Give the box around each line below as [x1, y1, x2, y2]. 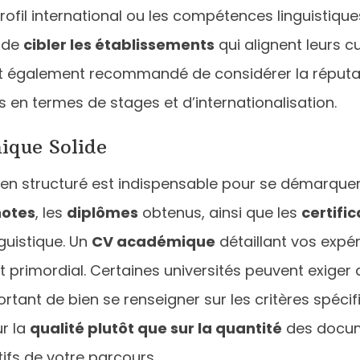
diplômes [67, 202, 138, 223]
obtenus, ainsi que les [138, 202, 301, 223]
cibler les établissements [23, 34, 215, 55]
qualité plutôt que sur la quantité [30, 317, 282, 338]
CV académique [92, 231, 215, 252]
